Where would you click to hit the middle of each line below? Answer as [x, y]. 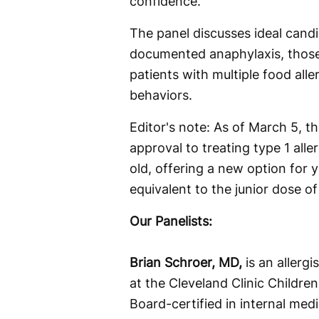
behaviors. [161, 95]
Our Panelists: [171, 221]
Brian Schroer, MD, [186, 262]
